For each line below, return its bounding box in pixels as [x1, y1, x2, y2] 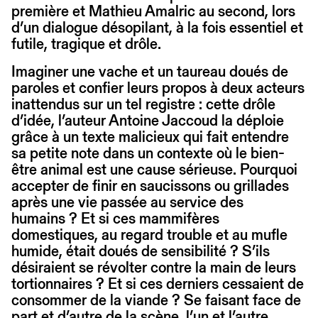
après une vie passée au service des [11, 191, 243, 212]
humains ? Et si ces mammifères [11, 207, 219, 229]
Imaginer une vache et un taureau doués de [11, 60, 288, 82]
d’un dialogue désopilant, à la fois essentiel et [11, 16, 303, 38]
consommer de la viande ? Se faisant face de [11, 289, 301, 310]
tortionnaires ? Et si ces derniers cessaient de [11, 273, 304, 294]
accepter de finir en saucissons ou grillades [11, 175, 289, 196]
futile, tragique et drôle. [11, 33, 161, 54]
